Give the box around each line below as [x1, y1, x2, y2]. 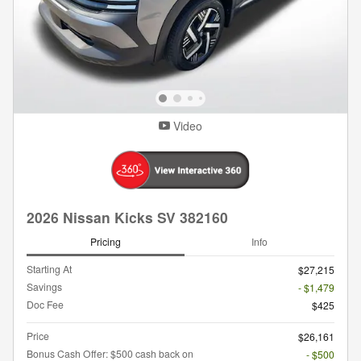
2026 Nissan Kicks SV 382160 [27, 207, 228, 228]
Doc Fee [27, 297, 64, 312]
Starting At [27, 262, 72, 276]
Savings [27, 280, 62, 294]
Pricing [90, 234, 121, 248]
